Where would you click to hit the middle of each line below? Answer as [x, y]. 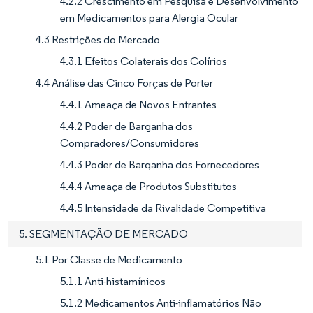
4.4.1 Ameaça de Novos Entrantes [138, 104]
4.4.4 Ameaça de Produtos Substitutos [148, 186]
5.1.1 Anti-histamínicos [113, 281]
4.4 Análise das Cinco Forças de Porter [124, 82]
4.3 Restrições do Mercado [98, 39]
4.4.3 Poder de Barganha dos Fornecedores [160, 164]
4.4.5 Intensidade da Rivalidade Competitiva [163, 208]
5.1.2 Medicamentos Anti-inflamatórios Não [161, 303]
